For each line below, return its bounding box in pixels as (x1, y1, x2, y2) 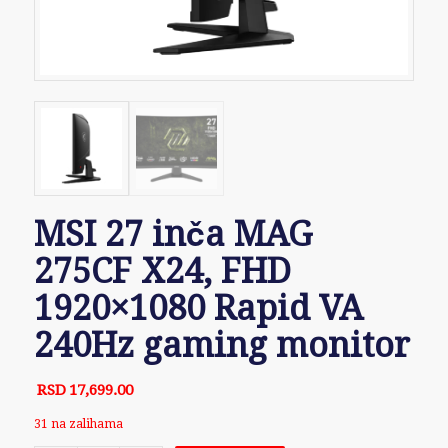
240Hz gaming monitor (33, 325, 410, 366)
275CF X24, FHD (33, 251, 291, 292)
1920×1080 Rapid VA (33, 288, 363, 329)
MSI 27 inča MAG (33, 214, 312, 255)
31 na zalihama (33, 417, 123, 432)
